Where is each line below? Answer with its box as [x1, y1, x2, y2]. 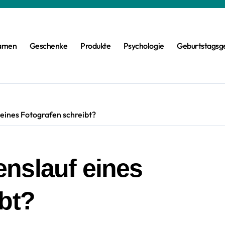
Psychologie [123, 40, 164, 51]
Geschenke [29, 40, 68, 51]
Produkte [80, 40, 111, 51]
